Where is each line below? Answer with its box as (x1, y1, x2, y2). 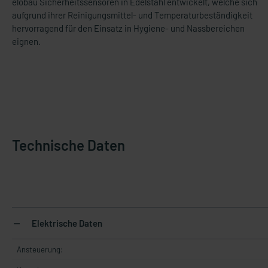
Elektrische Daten (30, 218, 102, 229)
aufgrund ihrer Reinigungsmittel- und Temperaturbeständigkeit (12, 10, 252, 20)
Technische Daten (12, 136, 125, 154)
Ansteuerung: (17, 245, 63, 254)
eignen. (12, 36, 41, 47)
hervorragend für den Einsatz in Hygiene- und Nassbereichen (12, 23, 245, 33)
